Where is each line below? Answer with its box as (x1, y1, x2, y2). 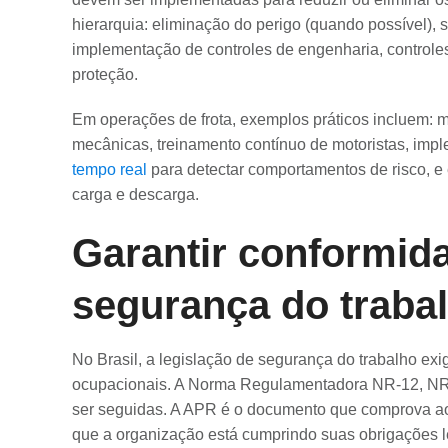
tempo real (72, 161, 147, 178)
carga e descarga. (72, 186, 199, 203)
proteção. (72, 66, 138, 83)
